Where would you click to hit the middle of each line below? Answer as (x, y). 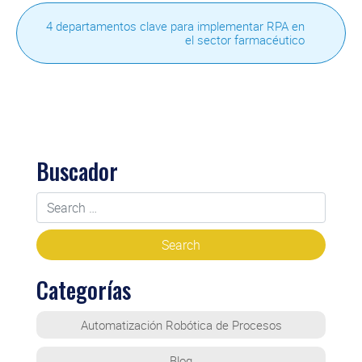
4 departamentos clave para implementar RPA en (175, 25)
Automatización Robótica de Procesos (181, 324)
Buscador (77, 170)
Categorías (83, 289)
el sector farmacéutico (245, 39)
